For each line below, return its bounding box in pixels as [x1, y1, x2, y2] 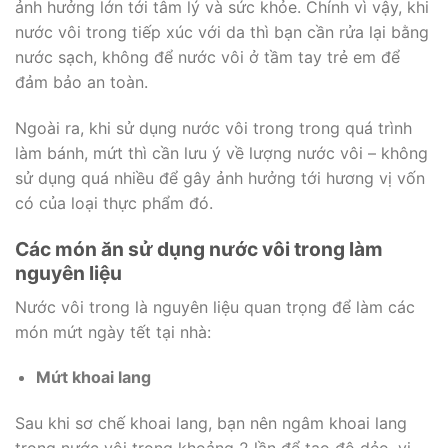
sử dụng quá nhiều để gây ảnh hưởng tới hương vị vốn [15, 168, 425, 189]
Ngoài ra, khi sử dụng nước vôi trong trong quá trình [15, 118, 412, 139]
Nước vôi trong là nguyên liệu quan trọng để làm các [15, 296, 415, 317]
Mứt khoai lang [35, 367, 151, 388]
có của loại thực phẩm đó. [15, 193, 213, 214]
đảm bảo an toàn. [15, 72, 148, 93]
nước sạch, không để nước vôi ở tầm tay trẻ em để [15, 47, 400, 68]
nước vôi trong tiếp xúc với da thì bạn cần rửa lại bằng [15, 22, 429, 43]
